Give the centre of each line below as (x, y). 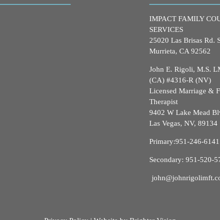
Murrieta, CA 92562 (180, 51)
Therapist (164, 102)
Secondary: (167, 160)
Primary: (162, 142)
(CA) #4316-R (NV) (180, 80)
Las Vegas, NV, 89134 (183, 124)
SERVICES (166, 30)
